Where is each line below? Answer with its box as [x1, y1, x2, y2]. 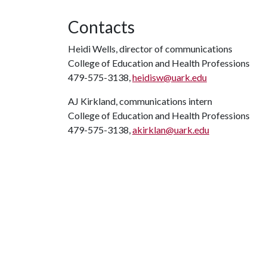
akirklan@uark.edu [132, 124, 209, 135]
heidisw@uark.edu [132, 72, 207, 83]
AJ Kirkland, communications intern [68, 95, 212, 107]
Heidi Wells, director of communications [68, 43, 232, 54]
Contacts [68, 17, 135, 37]
